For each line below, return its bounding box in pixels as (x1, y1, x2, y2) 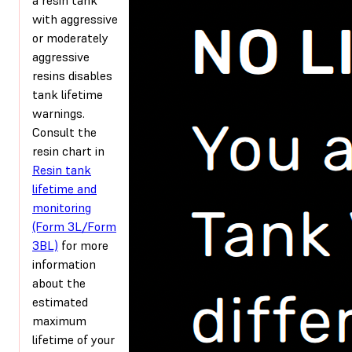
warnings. (32, 104, 85, 121)
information (32, 255, 96, 272)
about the (32, 274, 86, 291)
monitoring (32, 199, 91, 215)
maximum (32, 312, 86, 328)
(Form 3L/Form (32, 218, 116, 234)
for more (58, 236, 108, 253)
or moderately (32, 29, 108, 46)
